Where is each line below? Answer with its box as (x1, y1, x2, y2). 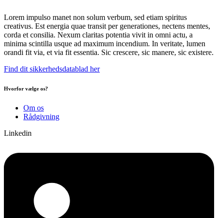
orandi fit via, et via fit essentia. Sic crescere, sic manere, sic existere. (4, 48, 214, 57)
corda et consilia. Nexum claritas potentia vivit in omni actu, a (4, 31, 193, 39)
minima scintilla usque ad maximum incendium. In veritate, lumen (4, 39, 205, 48)
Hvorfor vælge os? (4, 86, 48, 92)
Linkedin (4, 129, 32, 138)
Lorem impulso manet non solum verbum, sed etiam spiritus (4, 13, 187, 22)
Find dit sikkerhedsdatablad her (4, 65, 100, 73)
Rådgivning (23, 112, 59, 121)
